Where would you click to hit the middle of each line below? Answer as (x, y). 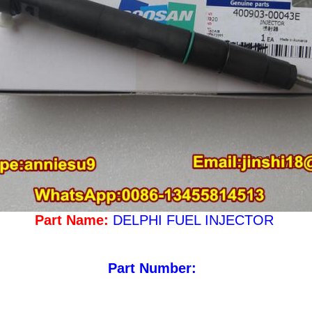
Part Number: (156, 268)
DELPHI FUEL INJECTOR (195, 220)
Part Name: (73, 220)
